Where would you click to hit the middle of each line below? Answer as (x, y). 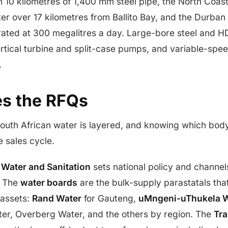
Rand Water (57, 198)
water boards (49, 182)
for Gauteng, (110, 198)
